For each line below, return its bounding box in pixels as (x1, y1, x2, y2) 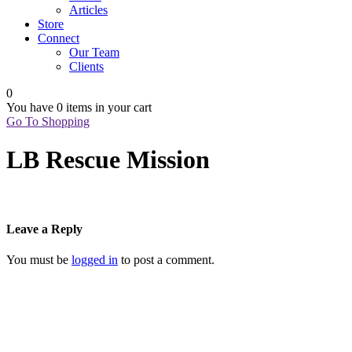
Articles (69, 3, 108, 16)
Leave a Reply (6, 222, 82, 236)
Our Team (69, 46, 119, 59)
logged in (71, 253, 118, 267)
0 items (57, 101, 92, 114)
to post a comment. (118, 253, 214, 267)
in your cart (92, 101, 152, 114)
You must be (6, 253, 71, 267)
